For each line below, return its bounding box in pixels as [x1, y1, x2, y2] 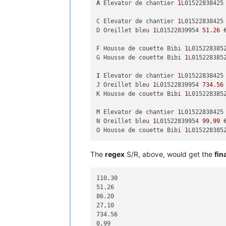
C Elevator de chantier [96, 17, 178, 25]
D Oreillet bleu [96, 26, 153, 34]
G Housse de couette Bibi [96, 53, 185, 61]
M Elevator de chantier [96, 108, 178, 116]
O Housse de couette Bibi [96, 126, 185, 134]
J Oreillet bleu [96, 81, 153, 88]
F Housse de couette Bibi [96, 44, 185, 52]
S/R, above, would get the [125, 149, 214, 158]
